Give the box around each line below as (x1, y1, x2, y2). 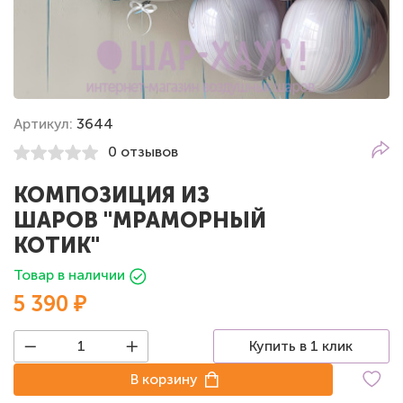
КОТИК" (13, 231, 100, 258)
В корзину (130, 370, 199, 388)
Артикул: (13, 114, 76, 132)
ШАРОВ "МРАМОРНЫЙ (13, 206, 266, 233)
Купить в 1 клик (249, 336, 354, 354)
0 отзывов (108, 143, 178, 161)
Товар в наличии (13, 265, 125, 283)
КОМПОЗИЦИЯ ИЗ (13, 181, 210, 208)
